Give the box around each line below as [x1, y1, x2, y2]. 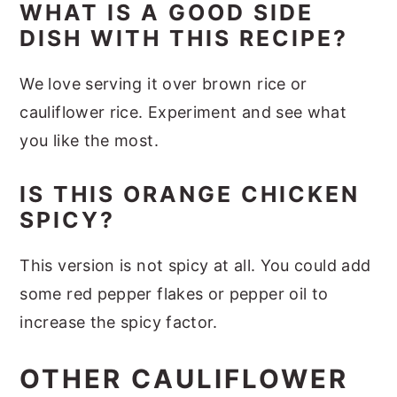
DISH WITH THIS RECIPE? [19, 24, 357, 51]
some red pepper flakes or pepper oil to [19, 284, 329, 303]
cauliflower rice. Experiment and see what [19, 102, 347, 121]
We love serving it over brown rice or [19, 74, 307, 93]
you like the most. [19, 130, 159, 150]
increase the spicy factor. [19, 312, 218, 331]
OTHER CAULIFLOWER [19, 362, 349, 394]
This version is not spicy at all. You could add [19, 255, 371, 275]
